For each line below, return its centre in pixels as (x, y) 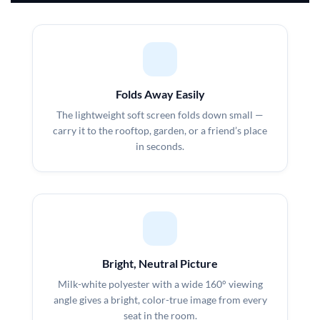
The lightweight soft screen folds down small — (160, 114)
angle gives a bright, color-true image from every (160, 299)
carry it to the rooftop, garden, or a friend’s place (160, 130)
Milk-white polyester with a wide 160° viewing (160, 284)
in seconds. (160, 146)
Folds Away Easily (160, 94)
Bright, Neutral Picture (160, 263)
